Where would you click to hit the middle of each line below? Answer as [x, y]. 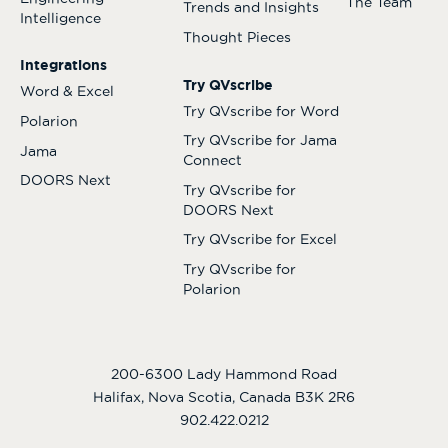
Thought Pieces [237, 37]
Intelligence [60, 17]
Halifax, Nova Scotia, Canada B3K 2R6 [224, 396]
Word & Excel [67, 91]
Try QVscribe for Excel [260, 239]
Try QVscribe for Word [261, 110]
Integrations [63, 65]
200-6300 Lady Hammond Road [224, 373]
